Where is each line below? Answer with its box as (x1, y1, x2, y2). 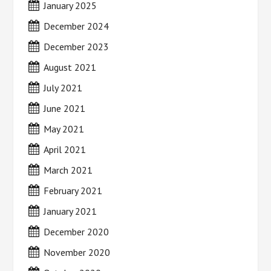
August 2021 (44, 61, 97, 74)
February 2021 (44, 184, 103, 197)
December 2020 (44, 226, 109, 238)
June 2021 (44, 102, 86, 115)
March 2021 (44, 164, 93, 177)
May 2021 (44, 123, 85, 135)
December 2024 (44, 20, 109, 33)
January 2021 (44, 205, 97, 218)
